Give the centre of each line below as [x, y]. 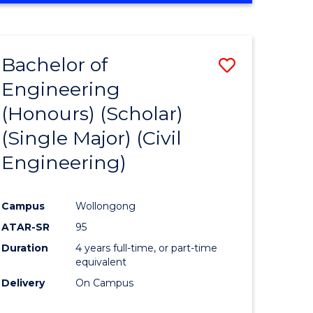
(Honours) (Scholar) [93, 113]
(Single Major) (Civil [92, 138]
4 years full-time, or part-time [147, 248]
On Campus [105, 283]
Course [263, 114]
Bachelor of [55, 64]
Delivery [23, 283]
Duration [25, 248]
